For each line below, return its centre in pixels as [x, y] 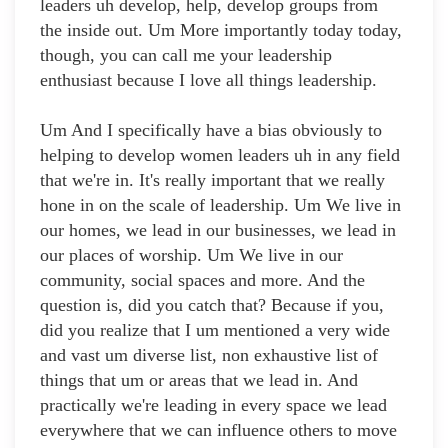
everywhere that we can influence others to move [218, 430]
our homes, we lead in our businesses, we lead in [218, 230]
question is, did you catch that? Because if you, [212, 305]
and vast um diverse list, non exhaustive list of [209, 355]
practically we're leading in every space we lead [213, 405]
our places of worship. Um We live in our [191, 255]
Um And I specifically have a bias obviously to [211, 130]
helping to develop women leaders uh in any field [220, 155]
